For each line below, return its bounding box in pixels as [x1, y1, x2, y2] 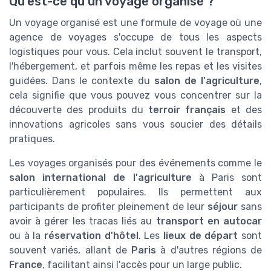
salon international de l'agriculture [9, 172, 192, 184]
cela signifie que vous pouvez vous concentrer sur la [9, 90, 262, 102]
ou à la [9, 230, 44, 242]
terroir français [148, 104, 226, 116]
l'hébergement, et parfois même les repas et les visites [9, 60, 262, 73]
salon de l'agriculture [154, 75, 260, 87]
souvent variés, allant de [9, 244, 131, 256]
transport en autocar [155, 215, 263, 227]
